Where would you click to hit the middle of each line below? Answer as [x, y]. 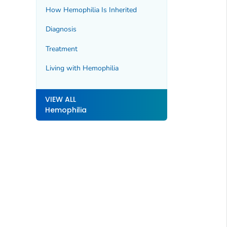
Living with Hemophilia [82, 68]
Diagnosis [61, 29]
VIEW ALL [60, 99]
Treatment [61, 49]
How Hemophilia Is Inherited [91, 10]
